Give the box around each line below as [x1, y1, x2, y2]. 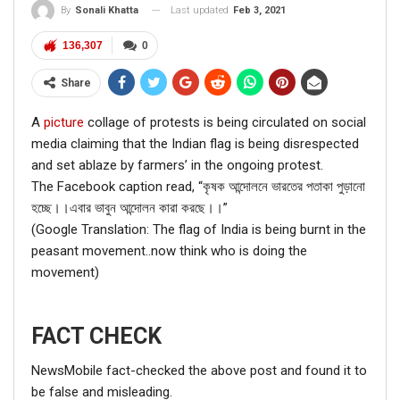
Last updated [171, 4, 231, 16]
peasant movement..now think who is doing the [31, 242, 307, 259]
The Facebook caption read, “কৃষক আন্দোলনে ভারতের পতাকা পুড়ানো [31, 178, 365, 195]
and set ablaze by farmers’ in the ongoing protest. [31, 156, 323, 173]
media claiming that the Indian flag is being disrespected [31, 135, 359, 152]
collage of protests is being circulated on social [84, 113, 366, 130]
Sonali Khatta [75, 4, 138, 16]
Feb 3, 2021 [233, 4, 286, 16]
